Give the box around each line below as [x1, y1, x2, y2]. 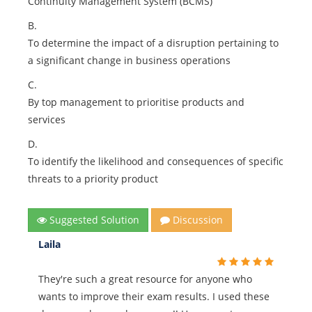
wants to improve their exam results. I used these [38, 290, 270, 303]
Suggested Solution [47, 213, 139, 226]
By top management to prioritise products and [28, 95, 244, 109]
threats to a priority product [28, 172, 158, 185]
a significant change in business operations [28, 54, 231, 67]
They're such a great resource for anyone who [38, 272, 252, 286]
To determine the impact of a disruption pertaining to [28, 36, 279, 49]
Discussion [170, 213, 223, 226]
